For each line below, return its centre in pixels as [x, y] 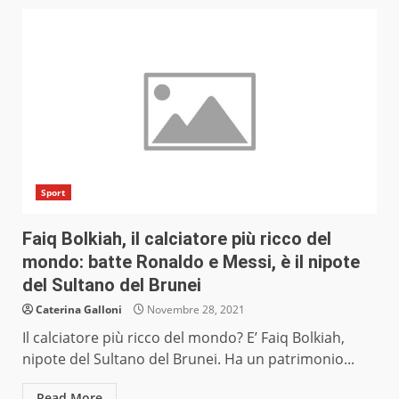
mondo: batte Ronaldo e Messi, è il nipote [191, 262]
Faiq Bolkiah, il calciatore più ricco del [177, 239]
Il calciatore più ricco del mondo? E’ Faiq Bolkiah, [183, 338]
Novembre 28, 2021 [195, 310]
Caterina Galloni [79, 310]
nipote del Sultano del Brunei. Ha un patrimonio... [188, 359]
